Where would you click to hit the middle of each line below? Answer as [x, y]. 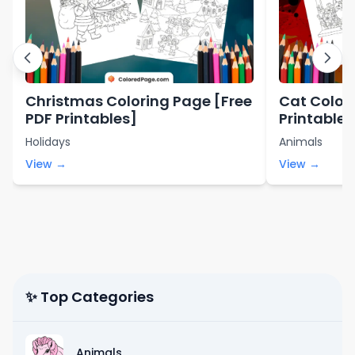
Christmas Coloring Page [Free [139, 101]
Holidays [48, 141]
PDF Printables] [81, 118]
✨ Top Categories [90, 296]
